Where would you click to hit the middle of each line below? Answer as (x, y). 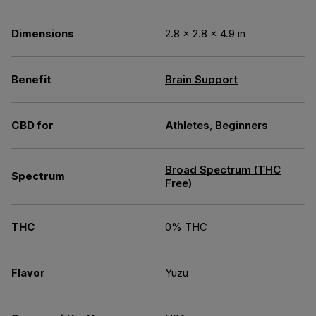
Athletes (187, 125)
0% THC (186, 227)
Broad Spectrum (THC (223, 170)
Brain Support (201, 79)
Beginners (242, 125)
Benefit (31, 79)
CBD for (32, 125)
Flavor (28, 273)
